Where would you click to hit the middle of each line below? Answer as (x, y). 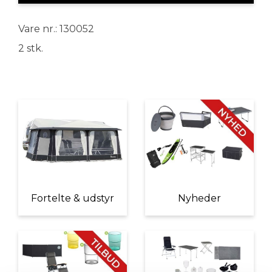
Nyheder (199, 199)
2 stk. (31, 48)
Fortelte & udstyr (73, 199)
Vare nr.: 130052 (56, 29)
